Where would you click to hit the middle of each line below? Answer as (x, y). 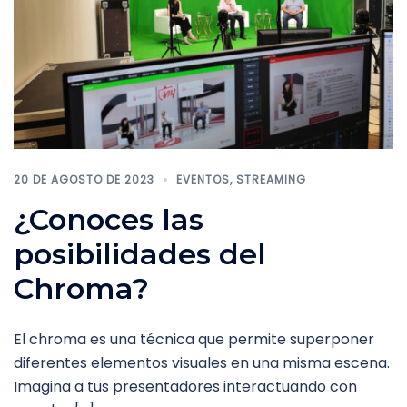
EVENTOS (203, 179)
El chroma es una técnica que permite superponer (194, 339)
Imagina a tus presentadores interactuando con (185, 386)
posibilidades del (140, 253)
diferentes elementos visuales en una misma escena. (202, 362)
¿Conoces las (109, 219)
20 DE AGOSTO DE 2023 (84, 179)
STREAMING (271, 179)
